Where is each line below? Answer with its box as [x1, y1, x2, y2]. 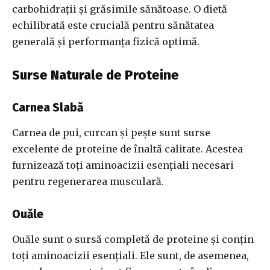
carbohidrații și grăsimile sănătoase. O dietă [12, 3, 227, 16]
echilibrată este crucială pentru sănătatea [12, 19, 214, 32]
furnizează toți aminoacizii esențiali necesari [12, 159, 234, 172]
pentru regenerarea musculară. [12, 175, 164, 188]
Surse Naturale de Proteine [12, 67, 179, 84]
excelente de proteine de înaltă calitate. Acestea [12, 143, 243, 155]
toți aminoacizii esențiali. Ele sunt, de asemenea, [12, 250, 249, 262]
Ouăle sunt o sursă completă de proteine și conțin [12, 233, 254, 246]
